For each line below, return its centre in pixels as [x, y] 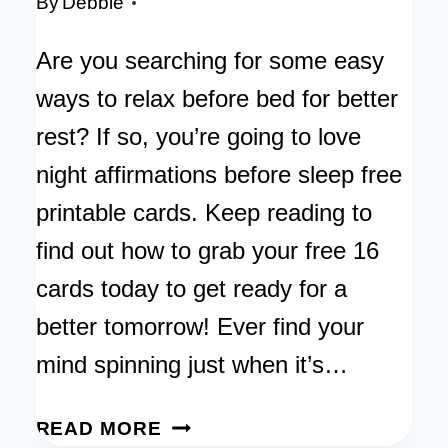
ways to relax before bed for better [216, 99]
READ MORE [99, 429]
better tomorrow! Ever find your [199, 327]
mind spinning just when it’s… [191, 365]
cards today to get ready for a [191, 289]
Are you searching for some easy [209, 61]
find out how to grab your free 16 [207, 251]
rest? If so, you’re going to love [198, 137]
